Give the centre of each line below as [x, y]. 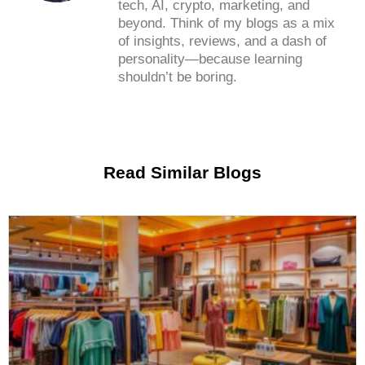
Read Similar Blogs [182, 172]
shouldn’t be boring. [178, 77]
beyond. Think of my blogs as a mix [226, 24]
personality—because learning [210, 59]
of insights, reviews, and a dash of [222, 42]
